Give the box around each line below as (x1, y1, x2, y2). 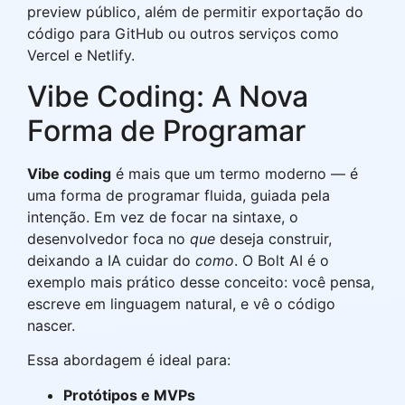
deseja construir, (215, 229, 332, 248)
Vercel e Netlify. (27, 46, 135, 65)
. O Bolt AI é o (234, 250, 329, 269)
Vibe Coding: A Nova (27, 78, 308, 114)
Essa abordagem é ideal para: (27, 351, 231, 370)
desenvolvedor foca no (27, 229, 190, 248)
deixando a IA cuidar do (27, 250, 195, 269)
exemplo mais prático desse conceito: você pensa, (27, 272, 374, 291)
